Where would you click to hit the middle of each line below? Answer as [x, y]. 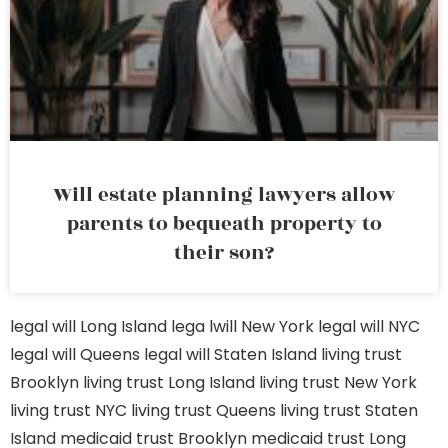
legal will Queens [75, 354]
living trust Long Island [169, 382]
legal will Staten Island [230, 354]
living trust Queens [203, 410]
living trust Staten [349, 410]
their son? [224, 253]
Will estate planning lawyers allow [224, 195]
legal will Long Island [88, 326]
